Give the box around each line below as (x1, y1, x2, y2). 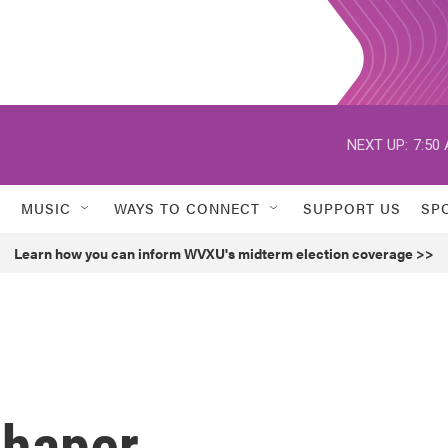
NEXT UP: (347, 135, 408, 154)
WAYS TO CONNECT (114, 198, 260, 218)
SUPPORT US (303, 198, 401, 218)
